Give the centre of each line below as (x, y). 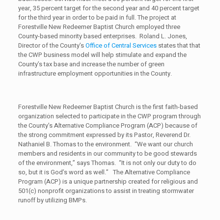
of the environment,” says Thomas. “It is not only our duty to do (107, 163)
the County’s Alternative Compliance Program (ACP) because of (108, 126)
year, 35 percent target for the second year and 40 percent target (109, 8)
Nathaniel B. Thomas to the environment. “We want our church (105, 144)
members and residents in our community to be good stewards (107, 154)
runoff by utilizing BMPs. (52, 200)
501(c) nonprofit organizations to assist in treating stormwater (106, 191)
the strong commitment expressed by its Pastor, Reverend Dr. (104, 135)
